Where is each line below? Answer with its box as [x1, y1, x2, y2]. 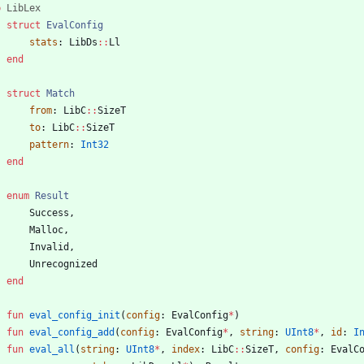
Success [29, 207, 69, 219]
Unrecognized [29, 258, 97, 271]
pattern [29, 139, 69, 151]
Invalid [29, 241, 69, 253]
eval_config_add [29, 327, 115, 339]
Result [35, 190, 69, 202]
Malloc [29, 224, 63, 236]
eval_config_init [29, 310, 120, 322]
